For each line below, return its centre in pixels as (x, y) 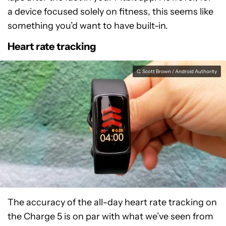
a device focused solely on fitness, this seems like (110, 11)
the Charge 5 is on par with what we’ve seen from (110, 216)
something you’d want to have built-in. (88, 25)
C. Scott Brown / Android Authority (177, 71)
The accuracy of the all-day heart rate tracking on (112, 202)
